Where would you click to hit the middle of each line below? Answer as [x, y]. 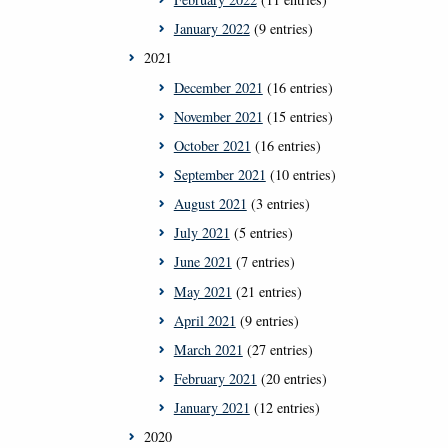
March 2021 [208, 349]
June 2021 [202, 262]
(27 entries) [277, 349]
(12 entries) [284, 408]
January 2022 [211, 29]
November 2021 [218, 116]
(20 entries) [291, 378]
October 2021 [212, 145]
